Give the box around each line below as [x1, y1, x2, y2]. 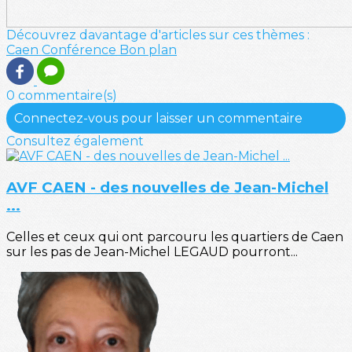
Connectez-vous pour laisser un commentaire [14, 111, 302, 126]
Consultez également [6, 134, 144, 149]
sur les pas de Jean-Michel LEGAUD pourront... [6, 244, 298, 259]
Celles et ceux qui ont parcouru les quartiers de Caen [6, 229, 343, 244]
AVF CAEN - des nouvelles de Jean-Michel [6, 178, 328, 197]
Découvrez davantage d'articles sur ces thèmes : [6, 27, 310, 43]
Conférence [42, 42, 119, 58]
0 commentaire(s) [6, 88, 117, 104]
